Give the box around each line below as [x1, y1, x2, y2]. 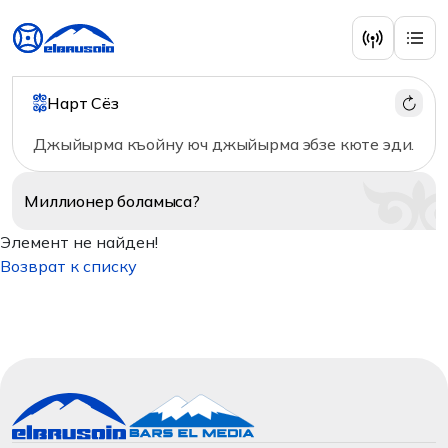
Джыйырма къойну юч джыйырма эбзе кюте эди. [33, 134, 415, 154]
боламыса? [117, 191, 200, 211]
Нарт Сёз [47, 93, 119, 113]
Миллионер [24, 191, 118, 211]
